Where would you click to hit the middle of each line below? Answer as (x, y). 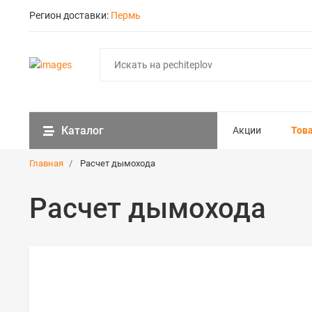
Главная (46, 163)
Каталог (83, 131)
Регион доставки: (70, 15)
